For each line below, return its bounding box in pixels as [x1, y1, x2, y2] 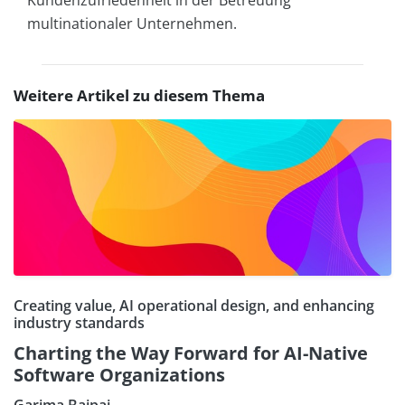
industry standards [14, 312, 145, 333]
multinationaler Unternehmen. [27, 13, 237, 33]
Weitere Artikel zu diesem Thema [14, 84, 265, 106]
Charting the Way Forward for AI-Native [14, 340, 368, 365]
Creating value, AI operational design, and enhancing [14, 295, 374, 316]
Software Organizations [14, 362, 225, 387]
